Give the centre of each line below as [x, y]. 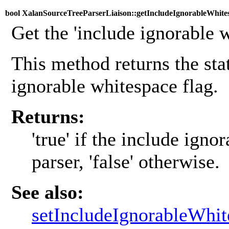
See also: [48, 192]
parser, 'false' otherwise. [126, 162]
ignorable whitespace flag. [115, 86]
